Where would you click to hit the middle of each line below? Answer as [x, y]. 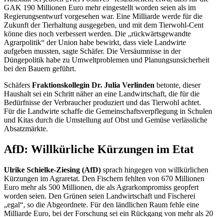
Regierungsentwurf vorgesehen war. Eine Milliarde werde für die [103, 16]
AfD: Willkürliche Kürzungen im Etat [99, 149]
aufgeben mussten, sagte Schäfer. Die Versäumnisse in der [92, 51]
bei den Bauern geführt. [40, 69]
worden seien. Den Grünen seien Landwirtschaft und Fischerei [100, 196]
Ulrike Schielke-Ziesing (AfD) [52, 170]
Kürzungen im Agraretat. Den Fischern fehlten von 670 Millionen [104, 178]
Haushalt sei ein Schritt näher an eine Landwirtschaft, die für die [102, 94]
